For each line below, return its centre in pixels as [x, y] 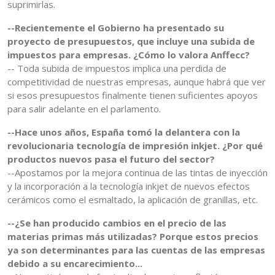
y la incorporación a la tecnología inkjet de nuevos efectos [129, 186]
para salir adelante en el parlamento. [84, 109]
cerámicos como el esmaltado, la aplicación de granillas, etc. [133, 200]
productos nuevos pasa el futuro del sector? [111, 159]
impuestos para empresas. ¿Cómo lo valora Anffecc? [129, 55]
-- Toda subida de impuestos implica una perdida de [117, 68]
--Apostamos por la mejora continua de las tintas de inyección [137, 173]
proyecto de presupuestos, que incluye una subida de [131, 41]
